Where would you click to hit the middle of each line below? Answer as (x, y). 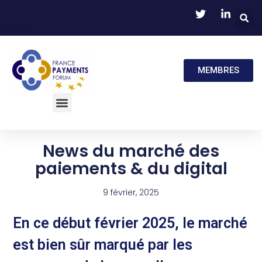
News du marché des (131, 151)
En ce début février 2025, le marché (130, 223)
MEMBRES (218, 70)
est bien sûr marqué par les (103, 244)
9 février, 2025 (131, 193)
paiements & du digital (131, 169)
